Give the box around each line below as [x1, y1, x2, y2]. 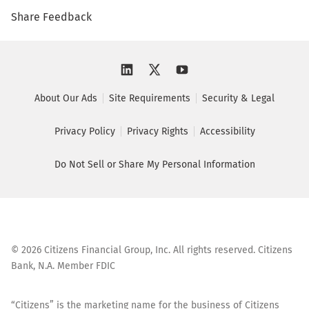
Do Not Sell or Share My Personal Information [54, 159, 255, 171]
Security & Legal [202, 92, 275, 105]
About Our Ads [34, 92, 97, 105]
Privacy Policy [54, 126, 115, 138]
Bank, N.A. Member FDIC [11, 260, 115, 272]
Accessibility [199, 126, 255, 138]
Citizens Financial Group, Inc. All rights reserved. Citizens [41, 244, 292, 257]
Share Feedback [11, 10, 92, 24]
